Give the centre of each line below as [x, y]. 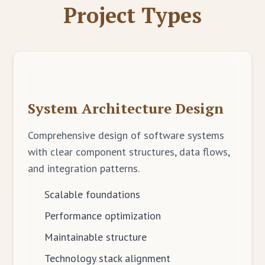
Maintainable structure [96, 237]
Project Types [132, 15]
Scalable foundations [93, 194]
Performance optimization [103, 216]
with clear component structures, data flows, [129, 152]
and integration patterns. [84, 168]
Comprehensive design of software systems [126, 135]
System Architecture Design [126, 108]
